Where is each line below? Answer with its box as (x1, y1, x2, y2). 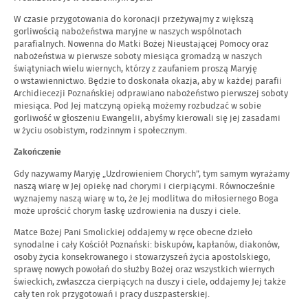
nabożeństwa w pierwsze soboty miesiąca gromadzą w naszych (14, 50, 262, 63)
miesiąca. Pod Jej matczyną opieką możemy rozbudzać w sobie (14, 100, 261, 112)
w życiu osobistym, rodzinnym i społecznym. (14, 124, 187, 137)
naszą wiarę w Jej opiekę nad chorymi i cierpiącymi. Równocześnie (14, 180, 275, 192)
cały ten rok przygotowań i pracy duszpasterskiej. (14, 288, 210, 300)
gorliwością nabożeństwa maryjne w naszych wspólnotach (14, 25, 241, 38)
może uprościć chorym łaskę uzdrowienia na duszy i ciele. (14, 205, 241, 217)
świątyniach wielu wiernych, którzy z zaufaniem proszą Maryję (14, 63, 257, 75)
